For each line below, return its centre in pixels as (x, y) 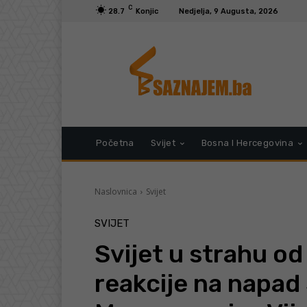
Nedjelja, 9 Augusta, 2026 (229, 11)
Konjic (147, 11)
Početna (115, 143)
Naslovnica (116, 192)
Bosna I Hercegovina (247, 143)
